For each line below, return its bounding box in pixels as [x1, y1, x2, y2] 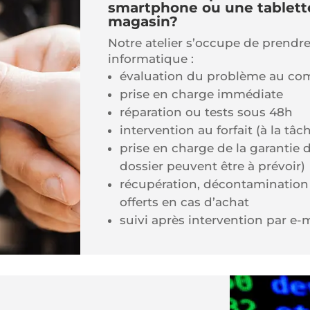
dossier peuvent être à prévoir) [120, 159, 306, 173]
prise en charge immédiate [120, 87, 284, 101]
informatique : [108, 52, 194, 66]
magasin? [108, 13, 179, 30]
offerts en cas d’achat [120, 195, 250, 209]
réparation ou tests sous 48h [120, 105, 293, 119]
